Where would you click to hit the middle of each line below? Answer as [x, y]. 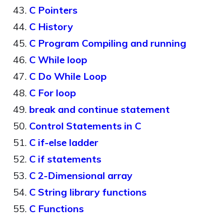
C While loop [58, 60]
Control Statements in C [85, 126]
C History [51, 27]
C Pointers [53, 10]
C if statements [65, 159]
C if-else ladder [64, 142]
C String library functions [88, 192]
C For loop [53, 93]
